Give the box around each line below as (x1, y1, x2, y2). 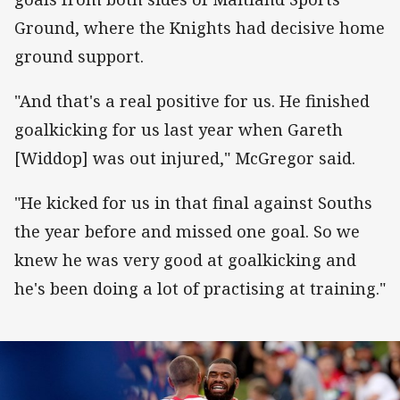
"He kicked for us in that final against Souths (14, 192, 372, 214)
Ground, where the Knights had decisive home (14, 17, 385, 39)
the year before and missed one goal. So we (14, 221, 360, 243)
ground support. (14, 46, 144, 68)
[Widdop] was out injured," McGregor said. (14, 147, 355, 170)
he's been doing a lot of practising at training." (14, 278, 386, 300)
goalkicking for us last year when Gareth (14, 119, 343, 141)
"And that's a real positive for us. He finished (14, 90, 370, 112)
